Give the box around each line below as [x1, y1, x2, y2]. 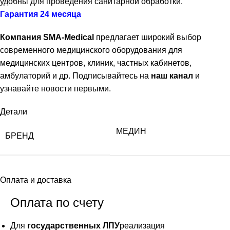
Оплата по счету [10, 195, 104, 209]
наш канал [151, 71, 193, 80]
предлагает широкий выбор [94, 32, 201, 42]
